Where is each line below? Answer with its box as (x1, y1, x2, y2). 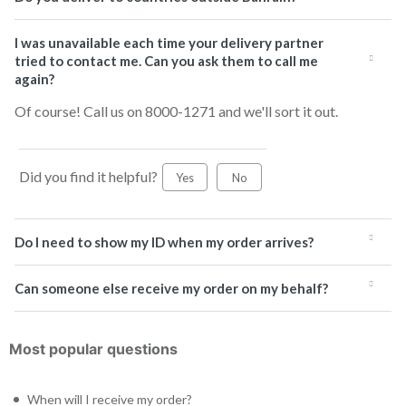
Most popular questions (9, 340, 178, 358)
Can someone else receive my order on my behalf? (14, 280, 328, 296)
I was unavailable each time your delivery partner (14, 34, 324, 51)
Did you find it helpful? (19, 168, 158, 185)
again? (14, 71, 54, 87)
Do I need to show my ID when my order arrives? (14, 234, 314, 250)
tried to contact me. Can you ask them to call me (14, 53, 318, 69)
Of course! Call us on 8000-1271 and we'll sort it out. (14, 102, 338, 120)
